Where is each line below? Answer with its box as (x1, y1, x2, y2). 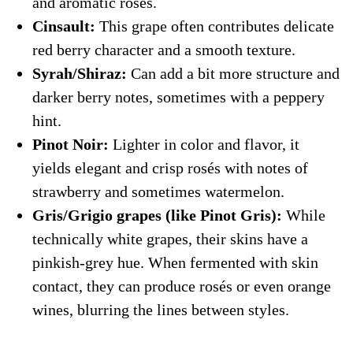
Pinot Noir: (32, 135, 109, 153)
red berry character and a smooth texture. (32, 40, 295, 58)
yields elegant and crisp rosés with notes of (32, 158, 308, 176)
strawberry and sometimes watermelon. (32, 182, 284, 200)
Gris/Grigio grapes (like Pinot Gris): (32, 206, 282, 224)
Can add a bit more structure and (126, 64, 340, 82)
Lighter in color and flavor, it (108, 135, 299, 153)
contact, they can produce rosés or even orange (32, 277, 331, 295)
